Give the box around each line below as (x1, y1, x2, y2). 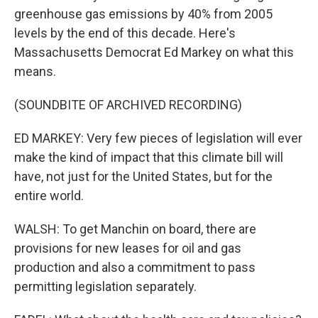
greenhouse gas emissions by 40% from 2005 (14, 6, 273, 21)
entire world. (14, 188, 84, 203)
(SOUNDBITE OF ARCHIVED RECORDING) (14, 97, 242, 112)
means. (14, 64, 56, 79)
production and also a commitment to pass (14, 260, 256, 275)
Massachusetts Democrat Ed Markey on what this (14, 45, 294, 60)
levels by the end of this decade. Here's (14, 26, 236, 40)
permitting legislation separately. (14, 279, 197, 294)
